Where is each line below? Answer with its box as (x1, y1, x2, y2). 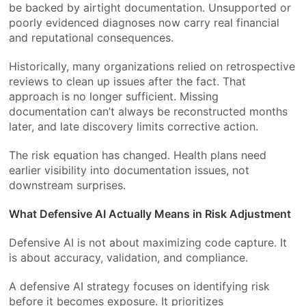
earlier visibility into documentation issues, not (9, 163, 250, 177)
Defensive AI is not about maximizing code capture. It (9, 235, 288, 249)
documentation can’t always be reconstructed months (9, 104, 288, 118)
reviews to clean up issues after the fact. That (9, 74, 247, 88)
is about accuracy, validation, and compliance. (9, 250, 249, 264)
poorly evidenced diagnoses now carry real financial (9, 15, 280, 29)
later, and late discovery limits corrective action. (9, 119, 259, 133)
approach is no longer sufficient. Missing (9, 89, 219, 103)
